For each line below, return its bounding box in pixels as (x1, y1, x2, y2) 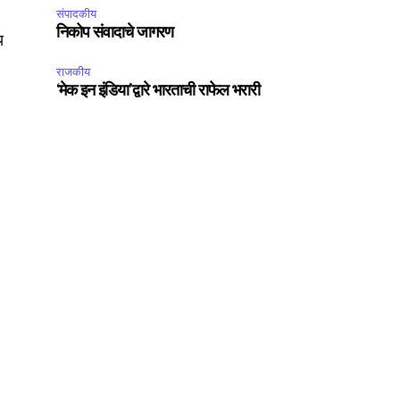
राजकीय (56, 64, 91, 79)
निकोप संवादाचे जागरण (56, 25, 174, 41)
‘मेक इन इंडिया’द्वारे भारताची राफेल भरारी (56, 83, 261, 99)
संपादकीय (56, 6, 97, 21)
